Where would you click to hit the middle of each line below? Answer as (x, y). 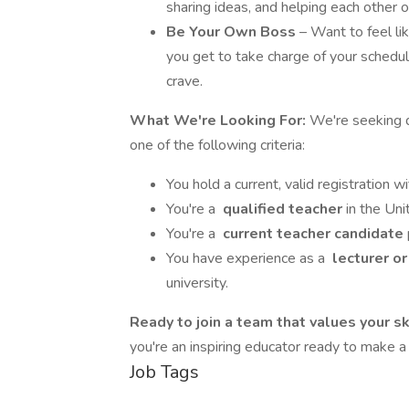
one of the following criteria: (217, 145)
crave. (184, 81)
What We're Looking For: (220, 121)
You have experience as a (247, 258)
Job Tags (164, 372)
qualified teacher (283, 209)
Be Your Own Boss (233, 32)
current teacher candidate (313, 234)
